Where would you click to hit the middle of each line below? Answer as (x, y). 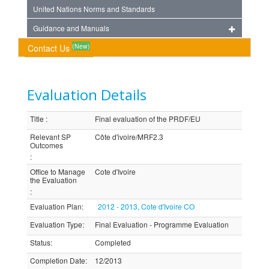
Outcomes (47, 145)
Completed (113, 242)
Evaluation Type (56, 224)
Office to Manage (58, 171)
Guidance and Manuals (71, 28)
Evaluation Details (87, 95)
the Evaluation (53, 180)
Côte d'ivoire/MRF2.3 (129, 137)
